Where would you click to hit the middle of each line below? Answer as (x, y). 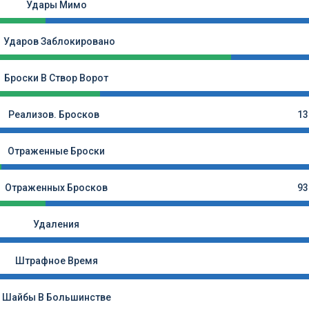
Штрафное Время (56, 261)
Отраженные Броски (56, 151)
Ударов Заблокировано (59, 41)
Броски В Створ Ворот (56, 78)
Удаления (56, 224)
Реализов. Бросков (53, 114)
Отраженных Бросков (56, 188)
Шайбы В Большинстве (56, 297)
